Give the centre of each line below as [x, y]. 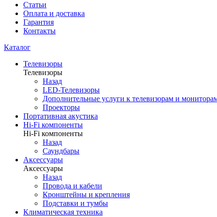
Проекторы [61, 107]
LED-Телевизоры [71, 90]
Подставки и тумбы [75, 203]
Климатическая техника [63, 212]
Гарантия [39, 22]
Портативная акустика [61, 116]
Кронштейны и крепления [86, 194]
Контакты [39, 31]
